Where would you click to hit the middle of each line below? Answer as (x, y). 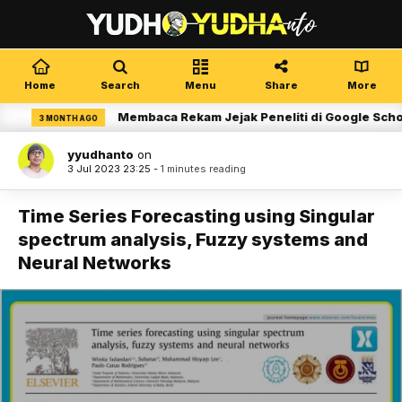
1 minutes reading (203, 169)
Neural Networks (95, 263)
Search (121, 85)
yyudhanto (100, 154)
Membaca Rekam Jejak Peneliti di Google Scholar (246, 117)
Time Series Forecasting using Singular (197, 216)
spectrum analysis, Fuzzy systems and (193, 240)
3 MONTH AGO (45, 118)
